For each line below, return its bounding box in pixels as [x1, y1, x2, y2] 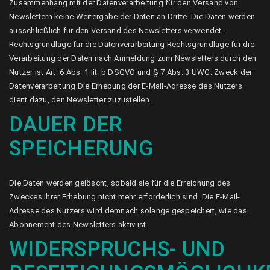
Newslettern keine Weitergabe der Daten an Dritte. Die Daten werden [9, 12, 256, 21]
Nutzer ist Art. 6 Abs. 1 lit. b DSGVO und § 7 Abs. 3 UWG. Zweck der [9, 67, 253, 77]
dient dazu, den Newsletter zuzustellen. [9, 95, 152, 104]
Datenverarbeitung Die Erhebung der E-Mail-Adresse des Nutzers [9, 81, 242, 90]
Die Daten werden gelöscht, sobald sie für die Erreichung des [9, 178, 231, 187]
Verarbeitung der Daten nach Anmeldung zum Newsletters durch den [9, 54, 257, 63]
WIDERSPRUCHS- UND [9, 237, 225, 262]
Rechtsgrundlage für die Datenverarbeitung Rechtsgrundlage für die [9, 40, 254, 49]
